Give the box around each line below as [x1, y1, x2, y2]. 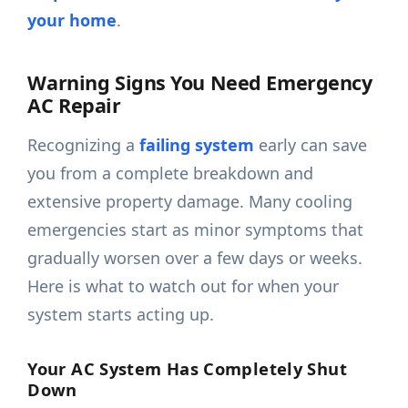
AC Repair [27, 92, 121, 119]
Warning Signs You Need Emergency [27, 69, 372, 97]
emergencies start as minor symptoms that [27, 219, 364, 241]
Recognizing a [27, 134, 140, 157]
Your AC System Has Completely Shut [27, 357, 347, 381]
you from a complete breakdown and [27, 162, 314, 185]
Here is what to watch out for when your [27, 275, 340, 298]
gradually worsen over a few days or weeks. [27, 247, 363, 270]
